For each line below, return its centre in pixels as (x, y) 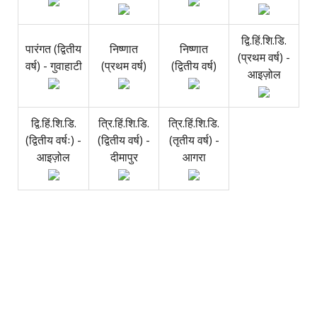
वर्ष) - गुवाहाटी (53, 65)
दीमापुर (124, 157)
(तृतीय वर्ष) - (194, 140)
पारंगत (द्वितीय (53, 48)
